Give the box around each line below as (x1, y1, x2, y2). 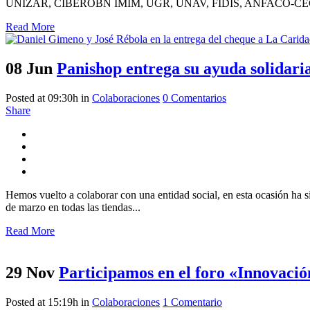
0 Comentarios (163, 91, 226, 104)
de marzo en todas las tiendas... (6, 201, 140, 213)
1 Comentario (163, 295, 222, 308)
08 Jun (6, 59, 53, 77)
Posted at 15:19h (6, 295, 78, 308)
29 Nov (6, 263, 55, 282)
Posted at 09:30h (6, 91, 78, 104)
